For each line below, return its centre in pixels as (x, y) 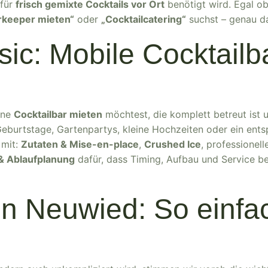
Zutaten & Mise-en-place (80, 144)
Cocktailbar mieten (58, 114)
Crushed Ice (173, 144)
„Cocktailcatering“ (144, 19)
